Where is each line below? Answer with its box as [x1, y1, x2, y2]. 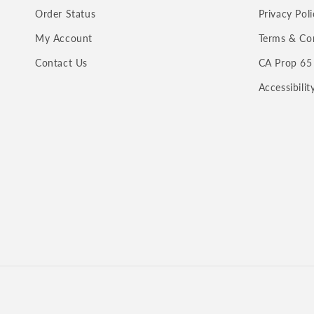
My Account [35, 32, 93, 44]
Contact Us [35, 57, 88, 69]
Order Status [35, 8, 96, 20]
